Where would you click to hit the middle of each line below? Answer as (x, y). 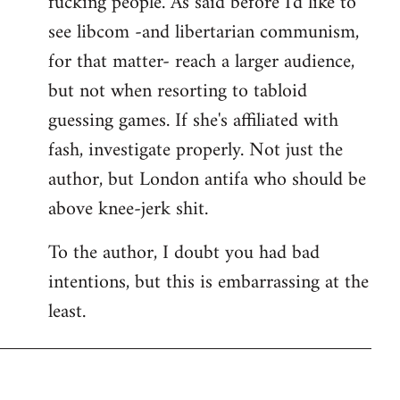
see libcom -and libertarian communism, (204, 32)
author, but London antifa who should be (207, 179)
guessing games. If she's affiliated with (193, 121)
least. (67, 312)
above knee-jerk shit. (128, 209)
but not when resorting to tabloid (178, 91)
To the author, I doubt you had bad (184, 253)
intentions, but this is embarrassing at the (208, 282)
